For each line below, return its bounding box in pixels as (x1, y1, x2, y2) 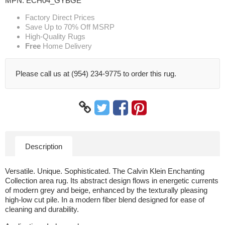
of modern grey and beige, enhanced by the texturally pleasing (5, 185, 207, 194)
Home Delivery (41, 41, 92, 50)
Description (25, 142, 62, 151)
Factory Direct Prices (25, 13, 95, 22)
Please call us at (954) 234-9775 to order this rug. (16, 69, 176, 78)
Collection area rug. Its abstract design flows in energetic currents (5, 176, 218, 185)
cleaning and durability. (5, 204, 79, 213)
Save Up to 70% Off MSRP (25, 22, 115, 31)
